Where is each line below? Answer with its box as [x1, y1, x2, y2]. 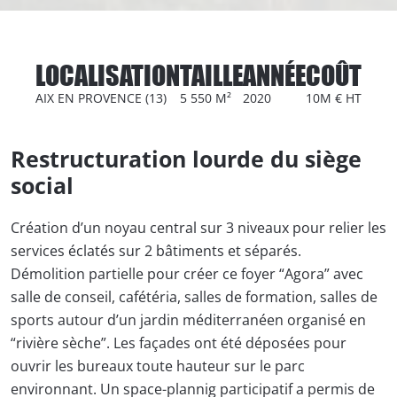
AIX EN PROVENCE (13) [35, 90, 167, 106]
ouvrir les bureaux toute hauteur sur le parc [11, 356, 305, 376]
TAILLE [180, 59, 243, 91]
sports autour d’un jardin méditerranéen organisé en [11, 310, 366, 330]
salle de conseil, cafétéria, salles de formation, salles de [11, 287, 378, 307]
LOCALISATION [35, 59, 180, 91]
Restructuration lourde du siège [11, 144, 362, 174]
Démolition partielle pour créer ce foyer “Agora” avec [11, 264, 363, 284]
